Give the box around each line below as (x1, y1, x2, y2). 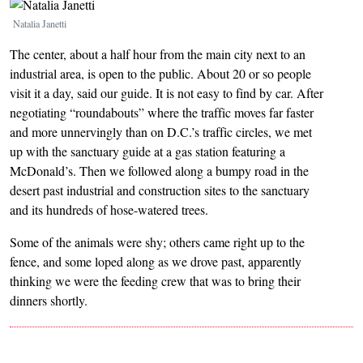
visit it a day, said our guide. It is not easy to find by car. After (10, 84, 323, 102)
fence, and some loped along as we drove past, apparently (10, 253, 301, 271)
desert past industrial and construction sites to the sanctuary (10, 181, 310, 199)
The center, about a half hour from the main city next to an (10, 45, 305, 63)
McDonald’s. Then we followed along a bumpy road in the (10, 162, 309, 180)
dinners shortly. (10, 292, 88, 310)
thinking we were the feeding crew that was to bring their (10, 272, 301, 290)
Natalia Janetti (13, 17, 66, 31)
